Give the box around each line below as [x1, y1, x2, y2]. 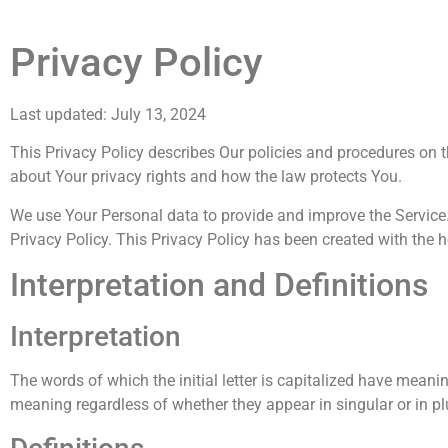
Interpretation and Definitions [10, 266, 428, 305]
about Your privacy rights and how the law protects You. [10, 167, 402, 187]
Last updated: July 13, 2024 [10, 104, 206, 124]
